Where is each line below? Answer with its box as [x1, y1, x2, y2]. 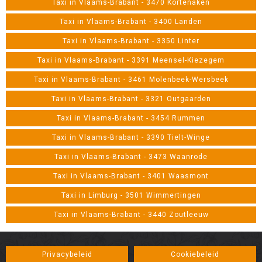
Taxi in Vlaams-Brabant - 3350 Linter [63, 37, 199, 45]
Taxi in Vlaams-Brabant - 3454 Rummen [57, 114, 205, 122]
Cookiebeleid [171, 250, 219, 258]
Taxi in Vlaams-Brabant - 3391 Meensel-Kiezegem [37, 56, 225, 64]
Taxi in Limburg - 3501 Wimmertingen [61, 191, 201, 199]
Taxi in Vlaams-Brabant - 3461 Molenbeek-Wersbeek [33, 75, 229, 84]
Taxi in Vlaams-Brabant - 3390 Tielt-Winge [52, 133, 210, 142]
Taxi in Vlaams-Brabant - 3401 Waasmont [53, 172, 209, 180]
